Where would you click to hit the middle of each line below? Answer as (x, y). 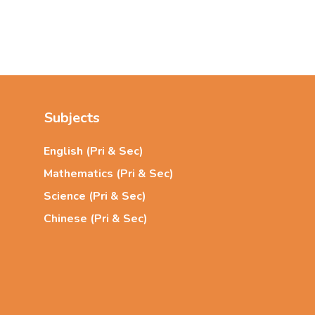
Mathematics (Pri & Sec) (109, 174)
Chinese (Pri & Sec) (96, 219)
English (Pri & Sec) (94, 151)
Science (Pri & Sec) (95, 196)
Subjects (72, 118)
